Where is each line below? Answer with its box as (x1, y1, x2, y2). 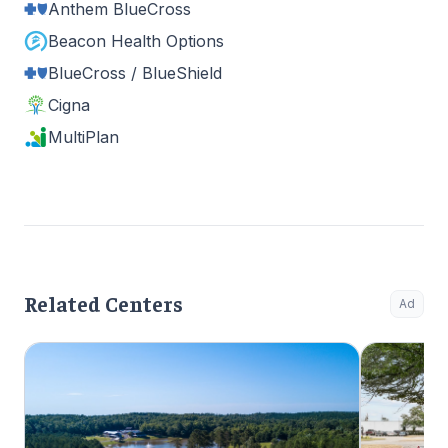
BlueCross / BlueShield (48, 63, 222, 84)
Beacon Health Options (48, 31, 224, 52)
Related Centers (24, 290, 183, 318)
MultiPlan (48, 127, 119, 148)
